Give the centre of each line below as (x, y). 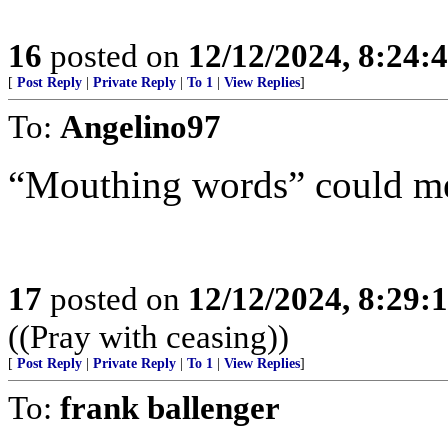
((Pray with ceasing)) (148, 336)
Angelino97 (140, 126)
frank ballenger (170, 407)
